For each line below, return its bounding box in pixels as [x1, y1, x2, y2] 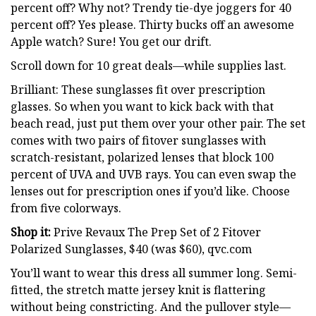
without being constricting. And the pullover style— [11, 298, 291, 315]
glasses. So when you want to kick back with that [11, 98, 274, 114]
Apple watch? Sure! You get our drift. [11, 33, 212, 49]
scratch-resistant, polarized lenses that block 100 [11, 149, 274, 165]
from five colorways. [11, 200, 121, 216]
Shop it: [11, 224, 51, 240]
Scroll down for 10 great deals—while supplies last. [11, 57, 286, 73]
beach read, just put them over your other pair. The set [11, 115, 305, 131]
